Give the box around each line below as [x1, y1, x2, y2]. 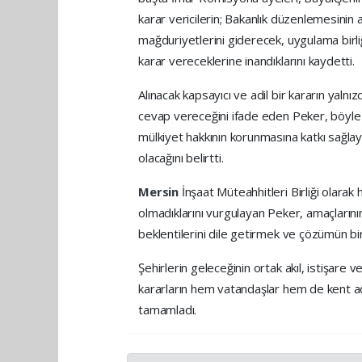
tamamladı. [138, 301, 197, 318]
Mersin [138, 183, 182, 200]
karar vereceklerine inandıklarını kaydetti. [138, 53, 355, 69]
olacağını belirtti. [138, 149, 224, 166]
